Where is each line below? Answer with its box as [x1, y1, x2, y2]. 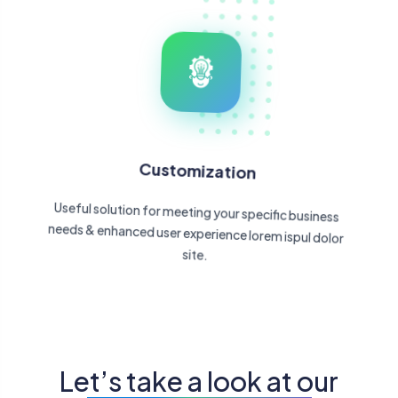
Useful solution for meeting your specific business [56, 211, 342, 228]
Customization [140, 168, 258, 189]
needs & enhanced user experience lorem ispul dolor [51, 233, 347, 250]
